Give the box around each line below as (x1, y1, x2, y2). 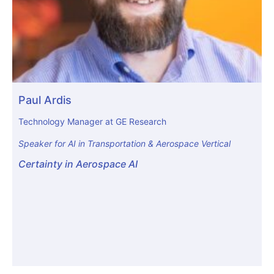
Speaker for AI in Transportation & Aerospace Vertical (18, 138, 231, 149)
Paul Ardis (18, 94, 72, 107)
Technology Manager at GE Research (18, 116, 166, 127)
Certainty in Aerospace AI (18, 158, 138, 171)
